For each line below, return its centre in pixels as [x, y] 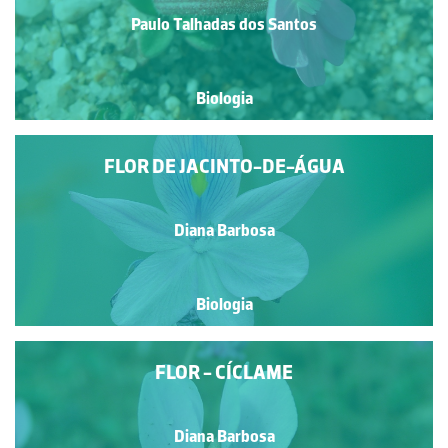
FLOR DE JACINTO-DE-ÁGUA [224, 165]
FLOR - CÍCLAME [224, 371]
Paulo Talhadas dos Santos [224, 24]
